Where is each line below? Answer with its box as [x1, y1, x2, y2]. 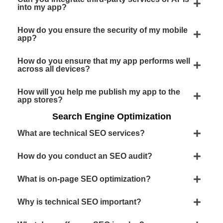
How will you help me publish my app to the [17, 88, 180, 96]
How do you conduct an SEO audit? [17, 152, 152, 160]
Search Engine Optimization [52, 111, 171, 121]
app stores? [17, 96, 63, 104]
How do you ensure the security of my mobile [17, 26, 188, 34]
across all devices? [17, 65, 90, 73]
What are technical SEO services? [17, 129, 145, 137]
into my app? [17, 3, 67, 11]
